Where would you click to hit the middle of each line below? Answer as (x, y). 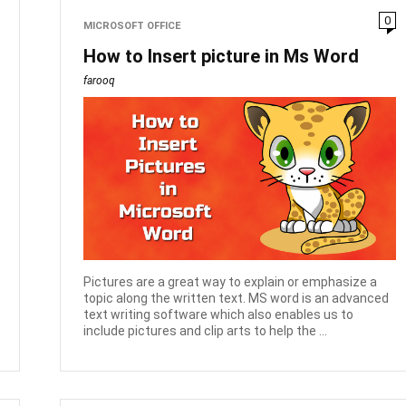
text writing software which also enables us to (219, 315)
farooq (100, 80)
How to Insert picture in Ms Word (222, 56)
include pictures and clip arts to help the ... (206, 331)
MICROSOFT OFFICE (133, 25)
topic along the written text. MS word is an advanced (237, 299)
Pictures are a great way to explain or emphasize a (231, 282)
